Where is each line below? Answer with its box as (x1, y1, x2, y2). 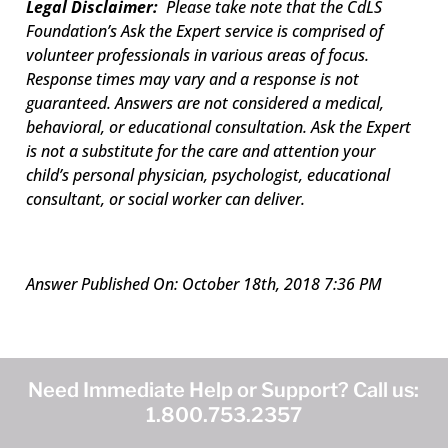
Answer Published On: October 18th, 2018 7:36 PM (26, 272, 383, 295)
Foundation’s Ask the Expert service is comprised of (26, 19, 384, 42)
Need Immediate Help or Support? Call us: (28, 377, 420, 402)
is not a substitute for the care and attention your (26, 139, 376, 162)
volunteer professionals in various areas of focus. (26, 43, 370, 66)
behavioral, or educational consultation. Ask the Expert (26, 115, 412, 138)
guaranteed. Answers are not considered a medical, (26, 91, 385, 114)
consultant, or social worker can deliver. (26, 187, 306, 210)
